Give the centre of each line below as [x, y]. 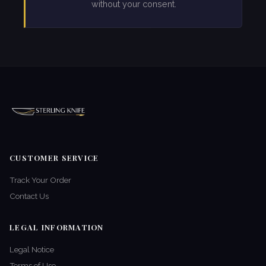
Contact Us [29, 196]
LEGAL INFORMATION [57, 227]
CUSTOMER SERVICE [54, 158]
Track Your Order [40, 180]
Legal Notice [32, 250]
